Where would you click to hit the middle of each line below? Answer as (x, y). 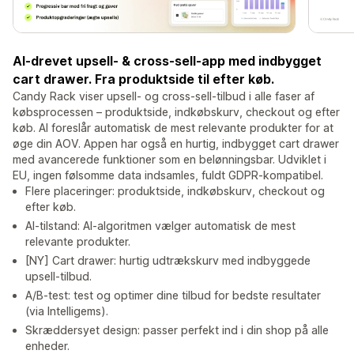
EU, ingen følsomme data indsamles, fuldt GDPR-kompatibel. (168, 175)
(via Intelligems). (67, 311)
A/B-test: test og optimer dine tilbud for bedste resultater (173, 296)
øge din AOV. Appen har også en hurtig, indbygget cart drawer (176, 144)
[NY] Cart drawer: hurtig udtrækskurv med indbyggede (168, 261)
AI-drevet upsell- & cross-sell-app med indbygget (167, 61)
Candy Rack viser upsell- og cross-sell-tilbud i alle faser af (164, 96)
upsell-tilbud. (58, 277)
